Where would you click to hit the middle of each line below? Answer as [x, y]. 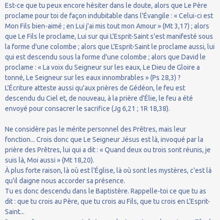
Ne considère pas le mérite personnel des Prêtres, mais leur [96, 129]
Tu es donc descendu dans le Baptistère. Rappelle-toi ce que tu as [106, 191]
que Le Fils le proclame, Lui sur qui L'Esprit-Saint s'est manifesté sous [109, 36]
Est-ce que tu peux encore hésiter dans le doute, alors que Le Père [106, 5]
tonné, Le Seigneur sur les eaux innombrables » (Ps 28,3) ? [93, 77]
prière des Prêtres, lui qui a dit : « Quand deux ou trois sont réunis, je [108, 150]
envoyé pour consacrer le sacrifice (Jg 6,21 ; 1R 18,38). [87, 108]
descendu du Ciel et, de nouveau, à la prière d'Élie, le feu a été [99, 98]
